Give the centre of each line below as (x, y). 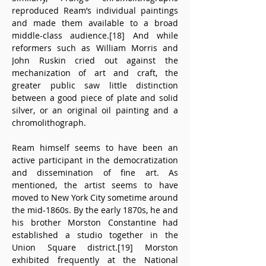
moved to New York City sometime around (95, 197)
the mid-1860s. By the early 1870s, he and (95, 210)
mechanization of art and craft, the (95, 73)
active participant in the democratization (95, 160)
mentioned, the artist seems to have (95, 185)
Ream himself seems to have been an (95, 148)
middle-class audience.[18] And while (95, 35)
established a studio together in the (95, 235)
